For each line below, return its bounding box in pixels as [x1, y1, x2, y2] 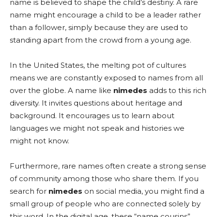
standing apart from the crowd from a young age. [10, 35, 191, 45]
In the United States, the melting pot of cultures [10, 61, 186, 70]
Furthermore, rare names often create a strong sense [10, 161, 206, 170]
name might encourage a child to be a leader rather [10, 10, 201, 19]
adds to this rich [147, 86, 206, 95]
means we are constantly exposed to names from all [10, 73, 203, 82]
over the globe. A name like [10, 86, 113, 95]
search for [10, 186, 48, 196]
